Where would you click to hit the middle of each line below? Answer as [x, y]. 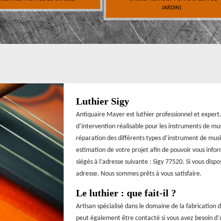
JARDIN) [171, 8]
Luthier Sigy [103, 101]
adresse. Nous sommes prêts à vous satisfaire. [139, 174]
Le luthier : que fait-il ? [126, 193]
